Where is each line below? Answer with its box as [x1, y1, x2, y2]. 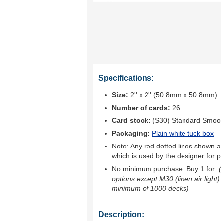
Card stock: [112, 116, 151, 124]
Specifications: [98, 74, 154, 82]
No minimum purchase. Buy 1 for [112, 165, 217, 173]
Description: [98, 210, 144, 219]
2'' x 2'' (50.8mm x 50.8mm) [128, 91, 217, 99]
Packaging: [112, 129, 152, 137]
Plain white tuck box [152, 129, 214, 137]
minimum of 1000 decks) [112, 184, 189, 192]
